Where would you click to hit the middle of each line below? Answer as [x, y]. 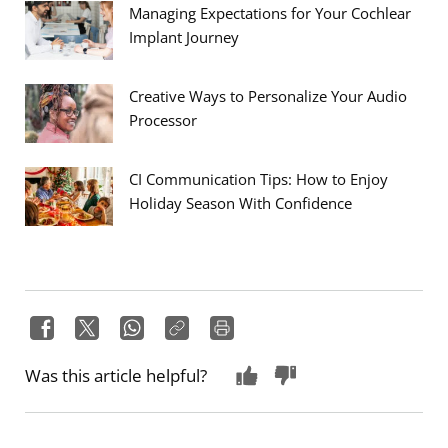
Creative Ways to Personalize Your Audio [268, 96]
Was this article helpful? [116, 375]
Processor [163, 120]
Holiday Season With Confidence [240, 203]
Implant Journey [184, 37]
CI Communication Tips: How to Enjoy [258, 179]
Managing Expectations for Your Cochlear [270, 13]
